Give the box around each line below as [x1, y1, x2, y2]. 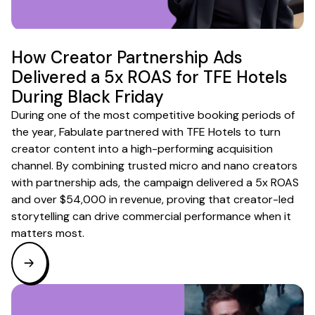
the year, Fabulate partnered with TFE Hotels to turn [11, 124, 281, 140]
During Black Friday [11, 86, 164, 108]
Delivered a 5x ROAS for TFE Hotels [11, 66, 288, 89]
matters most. [11, 226, 84, 241]
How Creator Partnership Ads [11, 46, 243, 69]
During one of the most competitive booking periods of [11, 108, 295, 123]
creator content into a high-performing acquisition [11, 141, 273, 157]
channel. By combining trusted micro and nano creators [11, 158, 297, 174]
